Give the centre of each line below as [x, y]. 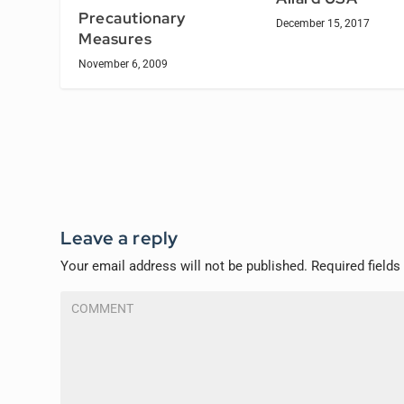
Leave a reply [119, 238]
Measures [115, 38]
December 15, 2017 [323, 23]
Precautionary [132, 18]
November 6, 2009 [124, 64]
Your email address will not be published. [184, 266]
